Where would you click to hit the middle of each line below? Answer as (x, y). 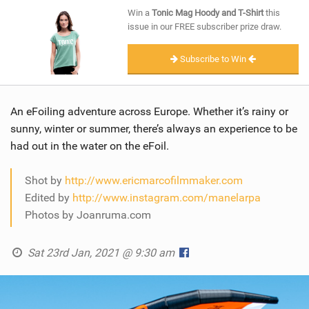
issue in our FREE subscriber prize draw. (205, 26)
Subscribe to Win (213, 59)
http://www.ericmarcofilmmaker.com (154, 181)
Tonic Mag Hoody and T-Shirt (208, 12)
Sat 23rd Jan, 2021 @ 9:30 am (101, 253)
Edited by (49, 198)
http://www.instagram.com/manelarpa (167, 198)
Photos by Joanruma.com (88, 215)
